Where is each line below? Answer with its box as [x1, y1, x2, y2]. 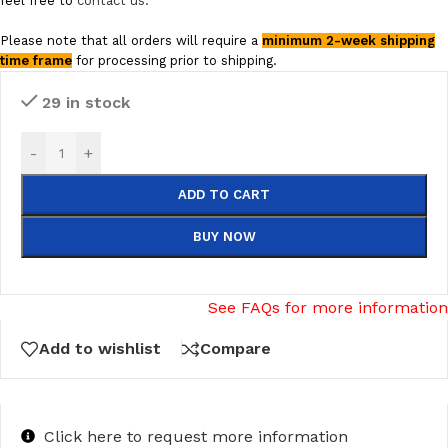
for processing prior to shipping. [72, 53, 277, 68]
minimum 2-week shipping [262, 33, 435, 48]
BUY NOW [192, 229, 256, 244]
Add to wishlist [39, 339, 161, 358]
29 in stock [41, 93, 130, 112]
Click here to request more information [43, 426, 348, 446]
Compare [200, 339, 271, 358]
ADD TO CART [178, 187, 270, 202]
